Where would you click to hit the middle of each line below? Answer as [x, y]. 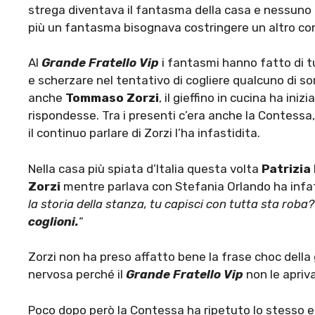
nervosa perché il [77, 275]
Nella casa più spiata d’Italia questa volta [145, 168]
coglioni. [53, 221]
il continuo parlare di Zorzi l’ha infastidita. [144, 133]
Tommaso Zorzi [112, 98]
